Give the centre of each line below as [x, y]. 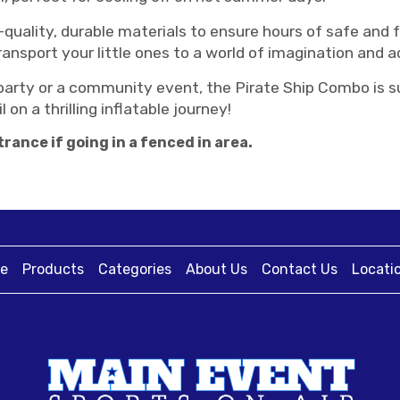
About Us [217, 269]
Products [53, 269]
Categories [135, 269]
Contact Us [300, 269]
